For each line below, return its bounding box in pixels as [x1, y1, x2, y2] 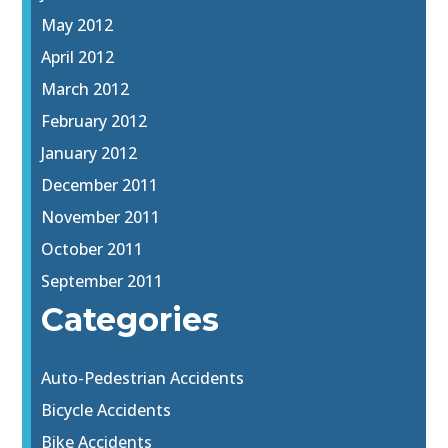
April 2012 [41, 46, 115, 69]
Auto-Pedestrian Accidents [41, 367, 245, 390]
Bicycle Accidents [41, 399, 172, 422]
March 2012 [41, 78, 130, 101]
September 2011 [41, 270, 164, 293]
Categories [41, 300, 220, 340]
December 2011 [41, 174, 159, 197]
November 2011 [41, 206, 161, 229]
